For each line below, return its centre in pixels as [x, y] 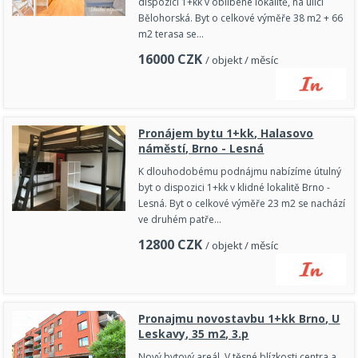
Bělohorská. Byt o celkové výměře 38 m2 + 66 [241, 18]
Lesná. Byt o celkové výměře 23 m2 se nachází [242, 204]
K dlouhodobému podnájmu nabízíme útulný [240, 172]
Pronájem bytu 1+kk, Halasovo [226, 133]
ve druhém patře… [180, 220]
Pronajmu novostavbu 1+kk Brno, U [239, 319]
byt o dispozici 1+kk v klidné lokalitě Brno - [235, 188]
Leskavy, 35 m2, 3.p [194, 334]
